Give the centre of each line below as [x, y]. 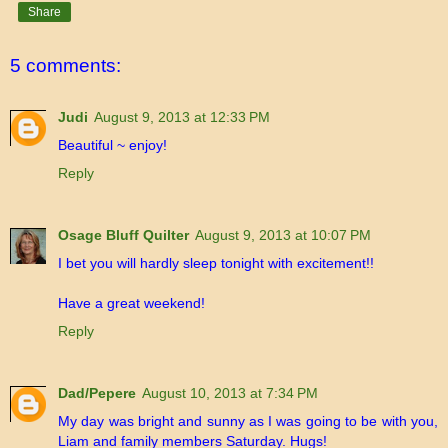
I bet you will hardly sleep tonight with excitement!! [216, 263]
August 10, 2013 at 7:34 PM [230, 393]
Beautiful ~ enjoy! [112, 145]
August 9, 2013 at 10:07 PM [283, 235]
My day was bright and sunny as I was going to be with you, [248, 421]
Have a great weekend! [131, 303]
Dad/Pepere [97, 393]
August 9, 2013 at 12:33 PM [182, 117]
